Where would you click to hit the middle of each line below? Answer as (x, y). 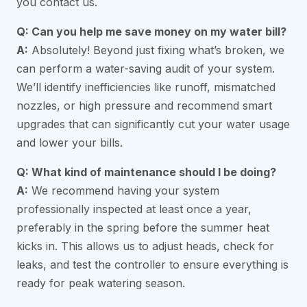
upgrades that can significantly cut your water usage (153, 124)
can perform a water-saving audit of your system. (146, 69)
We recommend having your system (124, 191)
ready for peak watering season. (101, 283)
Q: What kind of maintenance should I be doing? (146, 172)
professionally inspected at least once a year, (134, 209)
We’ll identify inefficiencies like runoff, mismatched (146, 87)
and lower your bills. (70, 143)
